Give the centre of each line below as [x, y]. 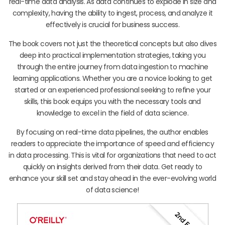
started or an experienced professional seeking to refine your [113, 90]
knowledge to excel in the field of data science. [113, 113]
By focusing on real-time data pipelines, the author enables [113, 132]
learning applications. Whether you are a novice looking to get [113, 78]
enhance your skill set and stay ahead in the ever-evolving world [113, 178]
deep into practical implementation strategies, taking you [113, 55]
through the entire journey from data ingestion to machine [113, 67]
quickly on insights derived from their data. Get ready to [113, 166]
